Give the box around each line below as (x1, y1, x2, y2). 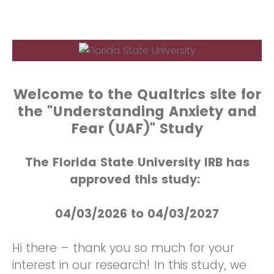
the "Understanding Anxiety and (17, 102, 257, 121)
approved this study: (70, 171, 204, 188)
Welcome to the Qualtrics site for (13, 84, 261, 104)
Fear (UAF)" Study (71, 119, 203, 138)
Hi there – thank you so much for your (12, 240, 234, 256)
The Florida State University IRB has (24, 154, 250, 171)
